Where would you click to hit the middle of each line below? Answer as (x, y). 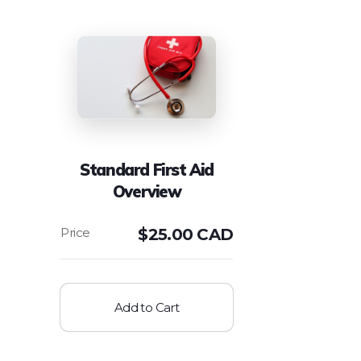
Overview (147, 192)
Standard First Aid (147, 170)
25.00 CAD (191, 235)
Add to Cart (147, 308)
